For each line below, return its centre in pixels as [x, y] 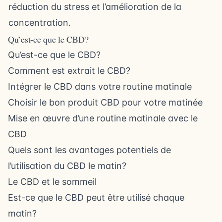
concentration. [40, 23]
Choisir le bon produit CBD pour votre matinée [105, 102]
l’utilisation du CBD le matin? [67, 166]
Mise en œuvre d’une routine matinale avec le [103, 118]
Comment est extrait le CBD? [69, 71]
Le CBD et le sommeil [52, 182]
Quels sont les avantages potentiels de [89, 150]
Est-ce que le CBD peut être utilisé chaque [96, 197]
